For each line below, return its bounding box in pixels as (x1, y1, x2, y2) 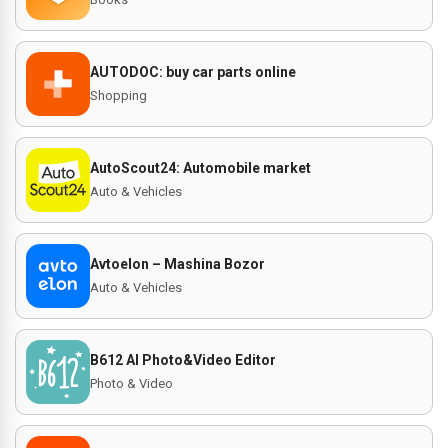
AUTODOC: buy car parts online (90, 64, 296, 80)
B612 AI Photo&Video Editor (90, 352, 276, 368)
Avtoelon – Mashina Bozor (90, 256, 265, 272)
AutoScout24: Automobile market (90, 160, 311, 176)
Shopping (90, 88, 147, 103)
